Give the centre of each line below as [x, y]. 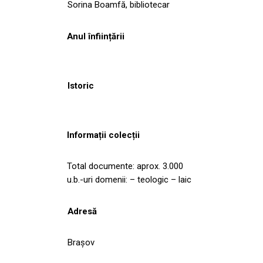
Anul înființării [96, 36]
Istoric [81, 85]
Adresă [82, 211]
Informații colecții [103, 135]
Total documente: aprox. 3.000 [125, 166]
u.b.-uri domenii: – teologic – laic [129, 179]
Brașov [81, 242]
